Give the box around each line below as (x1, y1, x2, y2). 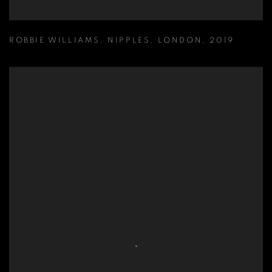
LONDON (157, 37, 203, 46)
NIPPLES (107, 37, 151, 46)
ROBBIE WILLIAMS (9, 37, 100, 46)
